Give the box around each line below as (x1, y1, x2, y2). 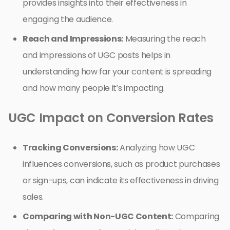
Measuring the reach (123, 32, 206, 45)
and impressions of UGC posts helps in (23, 49, 171, 61)
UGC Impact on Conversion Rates (8, 109, 214, 126)
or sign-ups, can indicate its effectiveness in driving (23, 174, 219, 186)
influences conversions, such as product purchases (23, 158, 220, 170)
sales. (23, 190, 44, 203)
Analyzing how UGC (118, 141, 195, 154)
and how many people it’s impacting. (23, 82, 165, 94)
